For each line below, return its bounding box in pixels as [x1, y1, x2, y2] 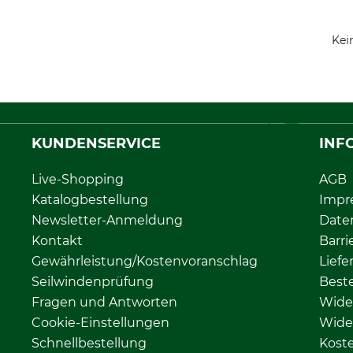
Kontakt [32, 233, 83, 249]
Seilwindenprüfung [32, 274, 154, 290]
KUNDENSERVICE [32, 135, 161, 153]
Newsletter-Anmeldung [32, 213, 183, 229]
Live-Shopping [32, 172, 124, 188]
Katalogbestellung [32, 192, 148, 208]
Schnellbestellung [32, 336, 147, 351]
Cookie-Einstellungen [32, 315, 169, 331]
